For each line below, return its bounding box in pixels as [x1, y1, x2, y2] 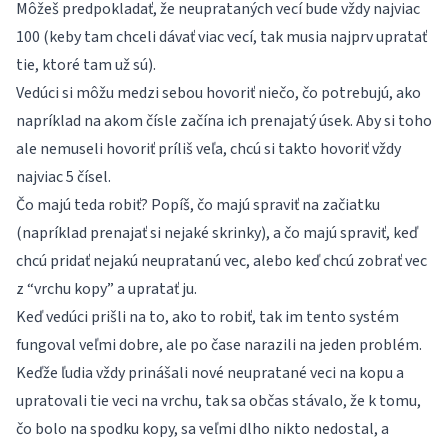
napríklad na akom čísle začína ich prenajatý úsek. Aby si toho [16, 110, 432, 132]
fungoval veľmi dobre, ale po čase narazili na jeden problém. [16, 334, 422, 356]
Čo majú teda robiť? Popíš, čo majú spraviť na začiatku [16, 194, 380, 216]
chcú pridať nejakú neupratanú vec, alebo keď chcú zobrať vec [16, 250, 427, 272]
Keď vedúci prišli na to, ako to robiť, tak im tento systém [16, 306, 399, 328]
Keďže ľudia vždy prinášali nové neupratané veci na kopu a [16, 362, 404, 384]
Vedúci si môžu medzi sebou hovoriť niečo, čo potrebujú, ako [16, 82, 421, 104]
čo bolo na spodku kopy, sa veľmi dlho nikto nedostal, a [16, 418, 389, 440]
